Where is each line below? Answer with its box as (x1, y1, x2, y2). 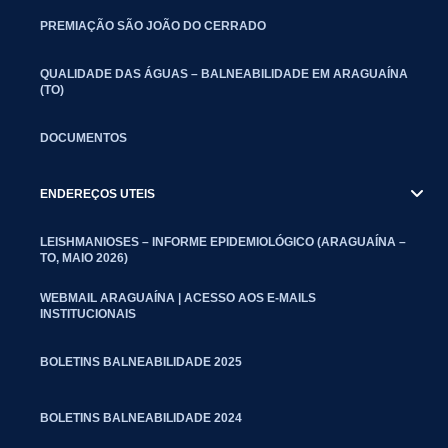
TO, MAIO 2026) (40, 251, 128, 264)
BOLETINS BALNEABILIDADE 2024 (40, 411, 242, 424)
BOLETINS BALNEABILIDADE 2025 (40, 355, 242, 368)
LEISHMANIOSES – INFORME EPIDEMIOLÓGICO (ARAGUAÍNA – (40, 235, 406, 248)
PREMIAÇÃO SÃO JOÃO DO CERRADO (40, 19, 266, 32)
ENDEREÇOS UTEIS (40, 187, 155, 200)
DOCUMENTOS (40, 131, 127, 144)
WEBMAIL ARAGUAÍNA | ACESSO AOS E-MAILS (40, 291, 316, 304)
